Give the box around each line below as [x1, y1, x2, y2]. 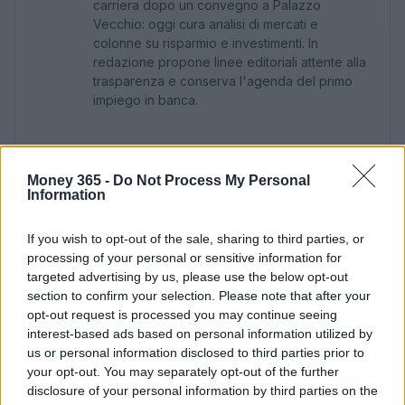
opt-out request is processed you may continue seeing [27, 307, 337, 322]
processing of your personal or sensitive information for [27, 250, 342, 265]
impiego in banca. [93, 92, 198, 108]
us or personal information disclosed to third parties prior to [27, 345, 364, 360]
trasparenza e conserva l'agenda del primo [93, 73, 353, 89]
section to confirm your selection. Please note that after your [27, 288, 371, 303]
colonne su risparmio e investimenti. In [93, 35, 318, 51]
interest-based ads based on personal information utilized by [27, 326, 372, 341]
